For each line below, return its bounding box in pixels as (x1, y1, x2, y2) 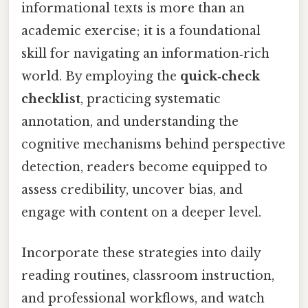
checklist (21, 91, 80, 107)
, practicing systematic (80, 91, 221, 107)
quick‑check (180, 68, 260, 84)
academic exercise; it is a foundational (21, 23, 261, 38)
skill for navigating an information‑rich (21, 45, 269, 61)
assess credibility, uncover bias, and (21, 181, 243, 197)
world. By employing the (21, 68, 180, 84)
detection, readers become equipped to (21, 159, 267, 175)
